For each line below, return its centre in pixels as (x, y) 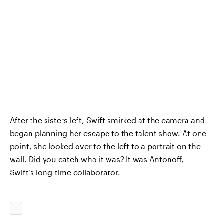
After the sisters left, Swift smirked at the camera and (107, 120)
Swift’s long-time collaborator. (65, 172)
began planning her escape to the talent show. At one (108, 133)
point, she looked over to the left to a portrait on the (105, 146)
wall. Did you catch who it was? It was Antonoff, (97, 159)
